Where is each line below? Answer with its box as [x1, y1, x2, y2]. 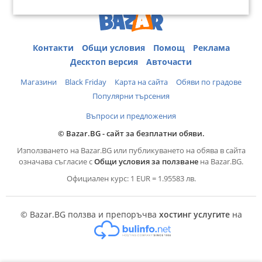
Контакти [32, 42, 74, 53]
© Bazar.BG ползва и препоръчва [20, 208, 159, 220]
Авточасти [146, 56, 192, 67]
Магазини [20, 76, 57, 87]
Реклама [192, 42, 230, 53]
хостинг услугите [158, 208, 230, 220]
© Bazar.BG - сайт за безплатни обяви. [57, 127, 205, 139]
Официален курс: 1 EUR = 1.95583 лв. [66, 173, 196, 184]
